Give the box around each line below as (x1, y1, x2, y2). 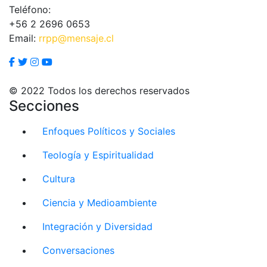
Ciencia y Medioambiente (42, 196, 157, 209)
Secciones (9, 97, 79, 114)
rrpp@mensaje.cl (39, 32, 114, 44)
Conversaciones (42, 244, 114, 256)
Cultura (42, 172, 75, 185)
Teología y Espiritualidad (42, 148, 154, 161)
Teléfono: (9, 3, 51, 15)
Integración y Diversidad (42, 220, 153, 232)
